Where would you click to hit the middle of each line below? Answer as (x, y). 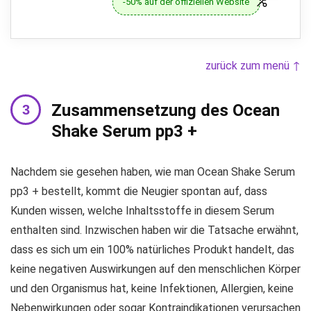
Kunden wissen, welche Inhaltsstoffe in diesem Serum (142, 210)
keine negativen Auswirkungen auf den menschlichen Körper (155, 269)
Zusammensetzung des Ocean (166, 110)
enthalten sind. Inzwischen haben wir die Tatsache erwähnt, (154, 230)
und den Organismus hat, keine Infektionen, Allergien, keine (152, 288)
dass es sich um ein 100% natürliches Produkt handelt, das (152, 249)
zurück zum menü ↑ (253, 65)
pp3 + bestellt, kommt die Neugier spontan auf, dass (139, 191)
